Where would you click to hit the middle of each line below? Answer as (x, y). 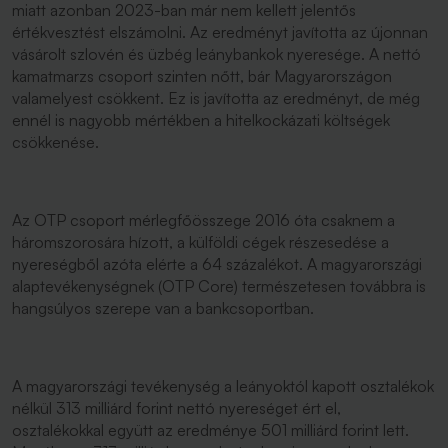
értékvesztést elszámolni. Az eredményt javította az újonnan (220, 32)
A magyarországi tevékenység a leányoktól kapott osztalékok (223, 386)
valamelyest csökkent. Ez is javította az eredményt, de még (216, 98)
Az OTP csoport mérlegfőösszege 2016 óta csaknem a (203, 220)
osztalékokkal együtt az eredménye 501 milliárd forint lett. (210, 430)
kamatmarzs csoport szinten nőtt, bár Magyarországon (202, 76)
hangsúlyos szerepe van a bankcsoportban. (165, 308)
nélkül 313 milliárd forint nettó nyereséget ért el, (176, 408)
